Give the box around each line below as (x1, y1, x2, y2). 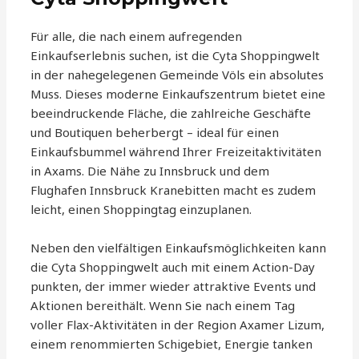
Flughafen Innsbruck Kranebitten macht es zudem (30, 182, 317, 199)
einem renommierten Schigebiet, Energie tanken (30, 336, 313, 353)
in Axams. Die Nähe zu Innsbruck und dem (30, 163, 270, 179)
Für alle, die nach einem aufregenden (30, 28, 243, 45)
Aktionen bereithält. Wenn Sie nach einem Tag (30, 297, 296, 314)
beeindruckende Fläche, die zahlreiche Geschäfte (30, 105, 312, 122)
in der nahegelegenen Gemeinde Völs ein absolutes (30, 67, 325, 83)
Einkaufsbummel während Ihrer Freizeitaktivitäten (30, 143, 322, 160)
